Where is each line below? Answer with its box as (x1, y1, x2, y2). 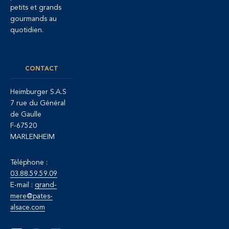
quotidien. (10, 27, 43, 34)
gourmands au (10, 15, 57, 23)
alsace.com (10, 204, 45, 212)
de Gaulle (10, 111, 41, 119)
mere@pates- (10, 193, 53, 200)
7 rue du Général (10, 100, 65, 107)
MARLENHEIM (10, 133, 55, 141)
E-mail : (10, 181, 35, 189)
